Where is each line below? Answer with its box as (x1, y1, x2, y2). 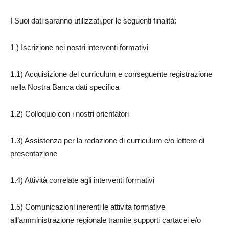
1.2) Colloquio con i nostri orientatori (10, 109, 129, 119)
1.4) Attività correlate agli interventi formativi (10, 176, 154, 185)
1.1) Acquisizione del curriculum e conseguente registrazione (10, 70, 212, 79)
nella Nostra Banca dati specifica (10, 83, 119, 92)
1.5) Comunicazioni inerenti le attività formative (10, 202, 165, 212)
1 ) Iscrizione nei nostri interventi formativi (10, 43, 148, 52)
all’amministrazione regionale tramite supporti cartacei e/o (10, 216, 201, 225)
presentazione (10, 149, 57, 158)
